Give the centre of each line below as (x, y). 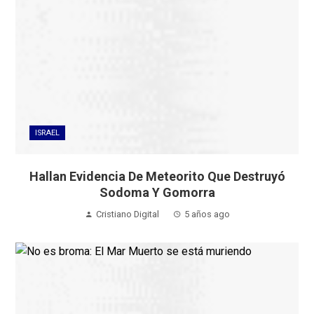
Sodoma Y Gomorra (157, 192)
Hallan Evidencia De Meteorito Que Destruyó (157, 176)
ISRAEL (48, 132)
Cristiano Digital (127, 214)
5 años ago (207, 214)
